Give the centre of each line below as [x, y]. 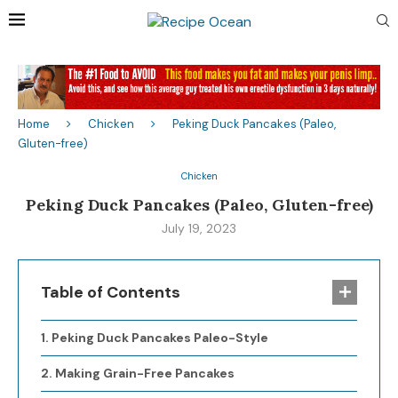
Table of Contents [111, 293]
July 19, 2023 [199, 229]
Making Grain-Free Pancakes [144, 374]
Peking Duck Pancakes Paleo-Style [159, 338]
